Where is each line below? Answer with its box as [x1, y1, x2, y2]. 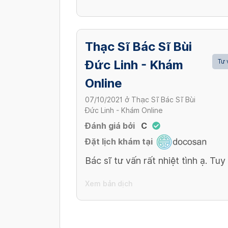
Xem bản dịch [85, 179, 132, 188]
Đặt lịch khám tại [85, 137, 153, 147]
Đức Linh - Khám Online [85, 106, 163, 115]
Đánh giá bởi [85, 121, 135, 131]
